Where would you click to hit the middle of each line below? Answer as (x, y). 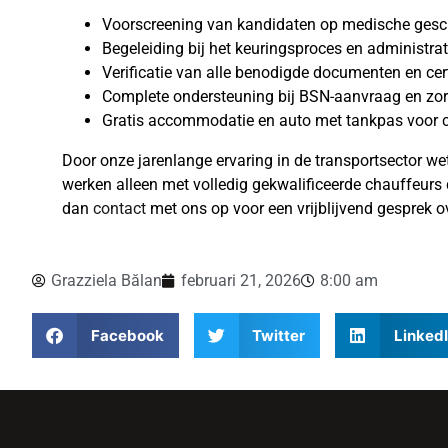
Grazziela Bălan (106, 280)
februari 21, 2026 (241, 280)
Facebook (127, 335)
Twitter (278, 335)
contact (119, 208)
